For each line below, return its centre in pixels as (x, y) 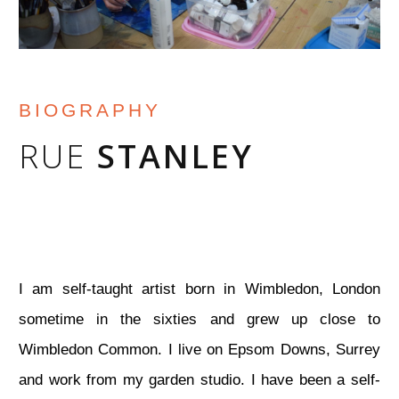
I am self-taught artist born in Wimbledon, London (199, 289)
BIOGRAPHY (90, 110)
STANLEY (175, 157)
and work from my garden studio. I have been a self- (199, 379)
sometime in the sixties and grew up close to (199, 319)
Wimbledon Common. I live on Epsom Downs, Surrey (199, 349)
